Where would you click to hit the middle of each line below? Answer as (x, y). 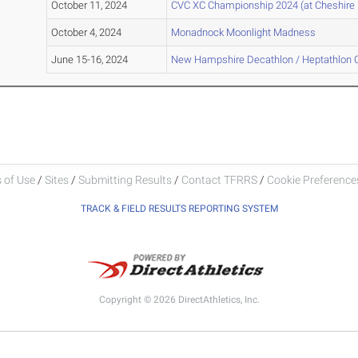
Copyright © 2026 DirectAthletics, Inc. (179, 299)
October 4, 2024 (86, 33)
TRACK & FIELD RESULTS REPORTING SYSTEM (179, 208)
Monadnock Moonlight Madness (243, 33)
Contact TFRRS (220, 179)
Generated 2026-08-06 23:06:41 (179, 342)
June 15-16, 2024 (89, 60)
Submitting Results (125, 179)
